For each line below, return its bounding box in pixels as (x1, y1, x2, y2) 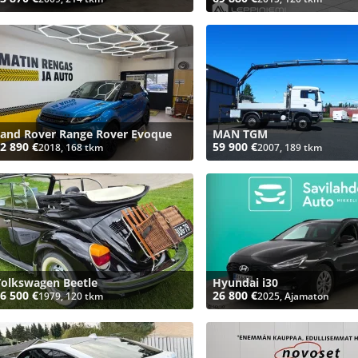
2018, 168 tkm (38, 141, 103, 154)
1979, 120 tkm (38, 289, 103, 303)
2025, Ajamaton (257, 289, 330, 303)
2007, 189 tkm (257, 141, 323, 154)
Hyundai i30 (213, 275, 279, 290)
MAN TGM (213, 126, 268, 141)
